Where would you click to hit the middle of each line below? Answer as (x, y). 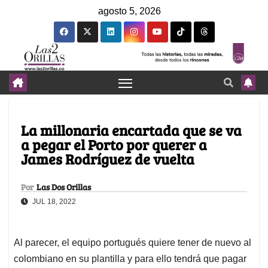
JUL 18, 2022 (53, 202)
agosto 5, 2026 (130, 11)
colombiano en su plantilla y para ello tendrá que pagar (130, 259)
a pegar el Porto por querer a (114, 145)
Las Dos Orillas (64, 187)
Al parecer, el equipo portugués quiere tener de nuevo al (133, 243)
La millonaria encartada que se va (131, 130)
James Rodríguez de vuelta (108, 159)
